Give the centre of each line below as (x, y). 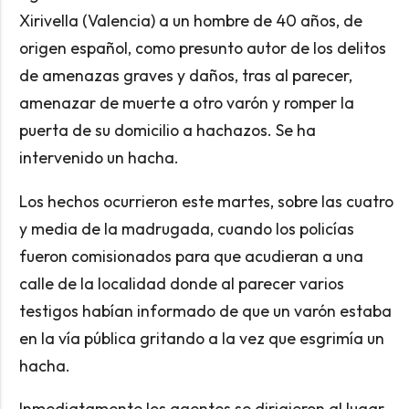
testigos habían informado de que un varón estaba (205, 310)
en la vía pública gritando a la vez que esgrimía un (201, 338)
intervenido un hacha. (100, 158)
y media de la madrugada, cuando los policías (186, 228)
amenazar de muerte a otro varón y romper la (186, 103)
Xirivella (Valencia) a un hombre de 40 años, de (190, 21)
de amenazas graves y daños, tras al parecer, (185, 76)
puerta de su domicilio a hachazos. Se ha (167, 131)
